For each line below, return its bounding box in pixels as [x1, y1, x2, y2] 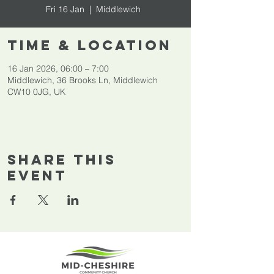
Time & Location [7, 37, 172, 54]
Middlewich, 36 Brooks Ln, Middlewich [7, 75, 158, 86]
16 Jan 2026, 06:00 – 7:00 [7, 63, 109, 74]
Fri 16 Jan [45, 4, 84, 15]
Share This [7, 151, 116, 168]
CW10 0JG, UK [7, 86, 65, 97]
